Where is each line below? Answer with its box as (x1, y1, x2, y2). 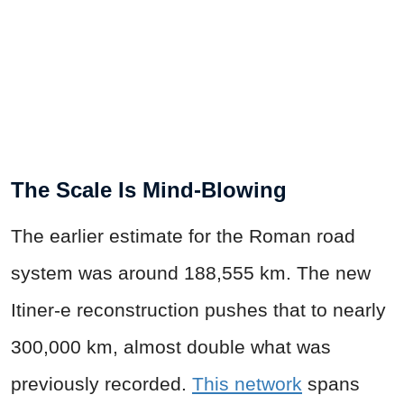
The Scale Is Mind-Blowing (11, 178, 287, 203)
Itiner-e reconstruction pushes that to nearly (11, 299, 386, 321)
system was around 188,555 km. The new (11, 262, 371, 284)
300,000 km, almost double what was (11, 336, 331, 358)
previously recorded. (11, 373, 192, 395)
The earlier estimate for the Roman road (11, 225, 355, 247)
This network (192, 373, 302, 395)
